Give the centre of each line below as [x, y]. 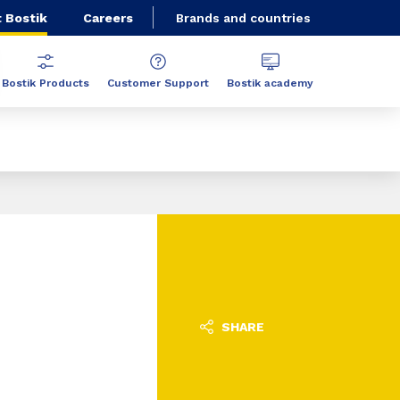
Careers [108, 17]
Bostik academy [270, 83]
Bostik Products [46, 83]
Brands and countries [243, 18]
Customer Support [158, 83]
